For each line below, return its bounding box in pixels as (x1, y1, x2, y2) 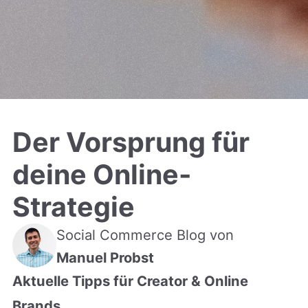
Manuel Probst (56, 248, 154, 266)
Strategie (12, 190, 135, 223)
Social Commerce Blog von (56, 225, 234, 243)
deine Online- (12, 157, 191, 191)
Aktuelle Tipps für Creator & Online (12, 272, 248, 289)
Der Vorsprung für (12, 125, 250, 159)
